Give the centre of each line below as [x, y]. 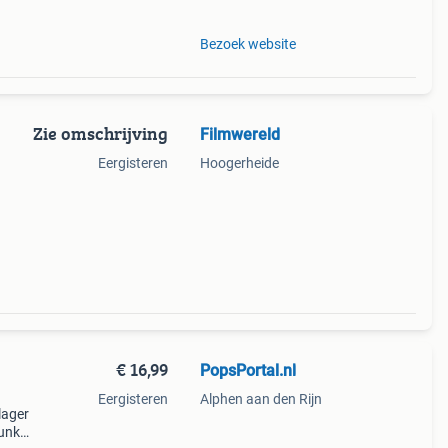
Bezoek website [247, 44]
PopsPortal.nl [247, 370]
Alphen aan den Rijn [260, 399]
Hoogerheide [239, 163]
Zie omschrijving [100, 133]
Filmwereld [239, 134]
